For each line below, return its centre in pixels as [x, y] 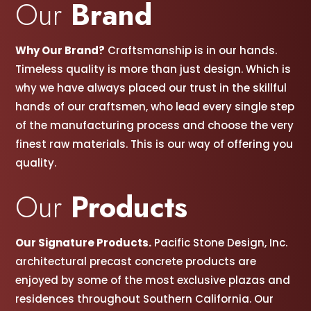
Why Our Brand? [60, 51]
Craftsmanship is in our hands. [191, 51]
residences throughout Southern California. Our [145, 299]
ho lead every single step [227, 107]
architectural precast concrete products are [136, 262]
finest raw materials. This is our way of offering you [154, 144]
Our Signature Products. [84, 243]
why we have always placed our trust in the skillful [151, 88]
